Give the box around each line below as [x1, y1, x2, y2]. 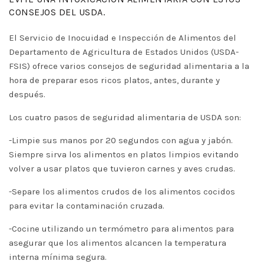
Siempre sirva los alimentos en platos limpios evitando [9, 149, 239, 160]
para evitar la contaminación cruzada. [9, 200, 164, 211]
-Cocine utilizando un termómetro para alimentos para [9, 223, 234, 234]
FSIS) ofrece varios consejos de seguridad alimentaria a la [9, 61, 249, 71]
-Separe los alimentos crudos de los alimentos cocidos [9, 186, 235, 197]
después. [9, 89, 45, 100]
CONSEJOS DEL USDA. [9, 6, 105, 18]
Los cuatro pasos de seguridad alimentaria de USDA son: [9, 112, 241, 123]
